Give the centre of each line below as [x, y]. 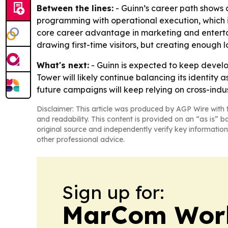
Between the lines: [75, 8]
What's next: [63, 65]
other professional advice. [81, 139]
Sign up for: [113, 192]
